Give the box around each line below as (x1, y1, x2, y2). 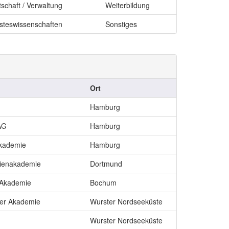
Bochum (90, 177, 117, 188)
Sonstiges (105, 19, 137, 29)
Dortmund (90, 158, 122, 169)
